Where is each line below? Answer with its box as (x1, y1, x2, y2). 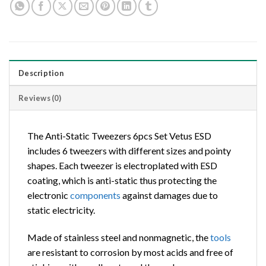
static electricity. (27, 204, 95, 216)
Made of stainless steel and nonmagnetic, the (27, 231, 210, 243)
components (70, 189, 121, 201)
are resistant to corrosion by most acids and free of (27, 246, 233, 258)
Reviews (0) (18, 93, 61, 103)
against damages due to (121, 189, 218, 201)
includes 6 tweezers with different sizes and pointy (27, 144, 231, 156)
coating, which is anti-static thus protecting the (27, 174, 217, 186)
